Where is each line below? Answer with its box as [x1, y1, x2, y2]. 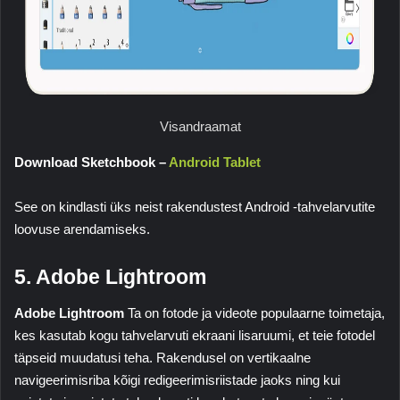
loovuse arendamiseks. [14, 221, 150, 237]
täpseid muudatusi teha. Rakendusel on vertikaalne [14, 349, 311, 365]
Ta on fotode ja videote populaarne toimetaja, [124, 304, 385, 321]
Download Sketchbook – [14, 154, 169, 171]
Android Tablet [169, 154, 261, 171]
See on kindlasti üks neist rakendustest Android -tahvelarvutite [14, 199, 375, 215]
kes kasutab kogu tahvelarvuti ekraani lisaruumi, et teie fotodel [14, 327, 375, 343]
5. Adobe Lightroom [14, 265, 206, 289]
